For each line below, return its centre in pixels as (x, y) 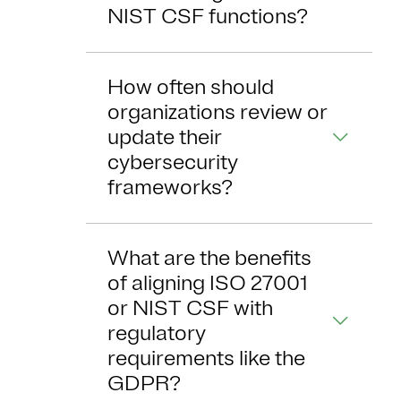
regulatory (157, 333)
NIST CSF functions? (208, 17)
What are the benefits (209, 258)
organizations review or (218, 112)
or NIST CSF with (190, 308)
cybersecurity (173, 162)
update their (165, 137)
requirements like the (206, 358)
